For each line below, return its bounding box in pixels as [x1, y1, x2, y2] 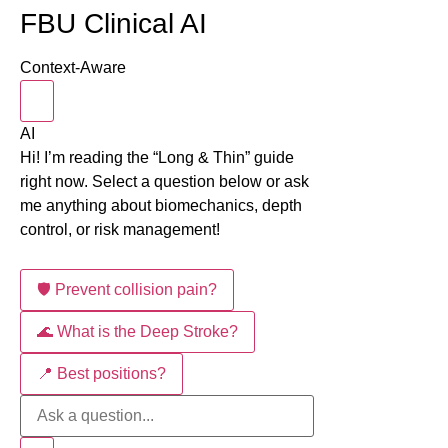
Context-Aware [20, 59, 126, 77]
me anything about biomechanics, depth [20, 197, 302, 215]
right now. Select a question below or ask [20, 173, 309, 191]
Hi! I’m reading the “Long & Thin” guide [20, 149, 294, 167]
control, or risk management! [20, 221, 220, 239]
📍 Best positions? [37, 365, 166, 383]
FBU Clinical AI [20, 8, 207, 40]
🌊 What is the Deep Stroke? [37, 323, 238, 341]
